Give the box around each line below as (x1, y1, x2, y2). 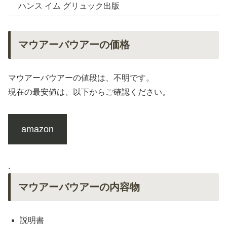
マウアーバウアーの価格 (18, 39, 130, 51)
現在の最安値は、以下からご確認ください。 (8, 88, 170, 97)
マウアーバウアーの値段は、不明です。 (8, 73, 154, 83)
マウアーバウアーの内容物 (18, 181, 140, 193)
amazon (21, 124, 54, 134)
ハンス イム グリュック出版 (18, 2, 120, 11)
